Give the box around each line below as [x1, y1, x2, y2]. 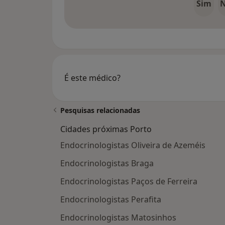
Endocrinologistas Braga [60, 158, 154, 169]
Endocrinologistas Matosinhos [60, 212, 176, 223]
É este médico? [64, 72, 121, 84]
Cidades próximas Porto [60, 124, 152, 135]
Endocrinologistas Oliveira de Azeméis [60, 140, 205, 151]
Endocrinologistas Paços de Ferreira [60, 176, 197, 187]
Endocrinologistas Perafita [60, 194, 161, 205]
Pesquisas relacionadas [60, 105, 140, 116]
